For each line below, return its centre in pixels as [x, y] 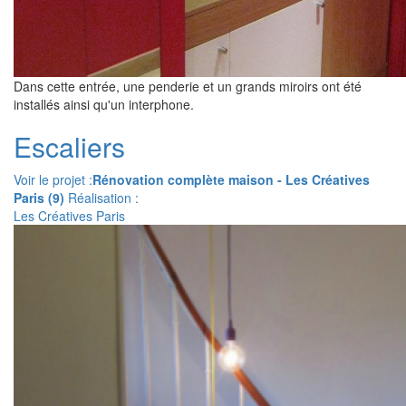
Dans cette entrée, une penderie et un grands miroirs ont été [188, 86]
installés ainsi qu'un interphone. [104, 104]
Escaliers [69, 146]
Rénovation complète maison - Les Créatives [231, 179]
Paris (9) [39, 198]
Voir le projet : [53, 179]
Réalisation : [101, 198]
